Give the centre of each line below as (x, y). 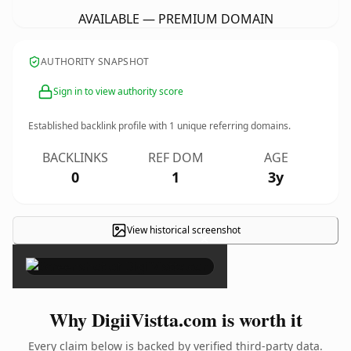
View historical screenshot (183, 230)
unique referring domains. (233, 126)
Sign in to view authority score (118, 91)
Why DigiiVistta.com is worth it (175, 319)
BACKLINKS (75, 157)
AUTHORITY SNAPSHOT (95, 62)
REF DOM (175, 157)
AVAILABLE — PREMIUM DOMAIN (175, 19)
